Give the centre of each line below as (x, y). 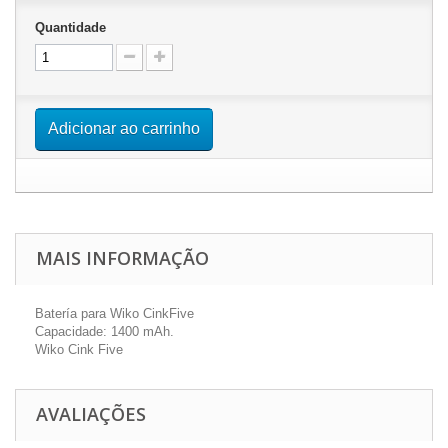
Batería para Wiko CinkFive (114, 313)
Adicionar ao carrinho (124, 128)
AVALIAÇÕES (91, 414)
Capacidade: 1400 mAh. (104, 331)
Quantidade (70, 27)
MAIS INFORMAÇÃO (122, 258)
